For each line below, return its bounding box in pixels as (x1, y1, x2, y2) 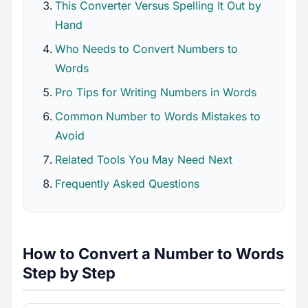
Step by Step (23, 264, 115, 283)
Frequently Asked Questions (55, 177, 199, 191)
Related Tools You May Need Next (55, 153, 232, 167)
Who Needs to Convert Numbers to (55, 42, 238, 56)
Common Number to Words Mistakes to (55, 109, 261, 124)
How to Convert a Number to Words (23, 245, 284, 263)
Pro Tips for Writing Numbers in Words (55, 85, 256, 100)
